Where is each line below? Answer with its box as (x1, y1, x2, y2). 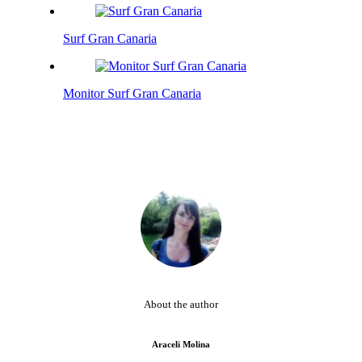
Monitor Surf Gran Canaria (63, 86, 201, 100)
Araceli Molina (152, 339, 210, 349)
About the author (144, 297, 218, 310)
